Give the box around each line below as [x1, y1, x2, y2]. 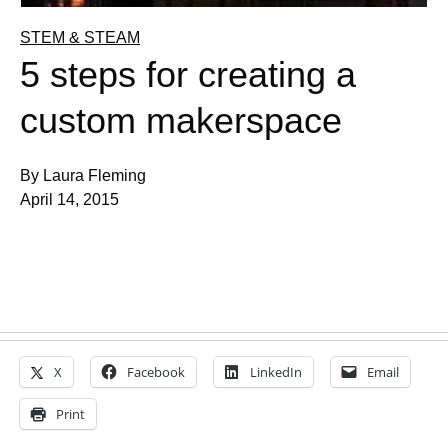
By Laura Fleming [20, 167, 146, 185]
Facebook [127, 363, 185, 382]
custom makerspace [20, 100, 342, 142]
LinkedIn [250, 363, 302, 382]
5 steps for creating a [20, 54, 356, 96]
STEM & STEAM [20, 29, 140, 47]
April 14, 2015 [20, 191, 119, 209]
